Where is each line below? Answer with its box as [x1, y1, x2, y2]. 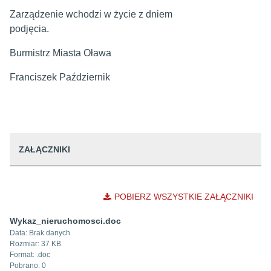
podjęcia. [10, 24, 214, 34]
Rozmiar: [10, 240, 41, 248]
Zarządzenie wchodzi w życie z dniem [10, 9, 172, 19]
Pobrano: [10, 261, 42, 270]
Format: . [10, 250, 38, 259]
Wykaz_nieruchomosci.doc [10, 216, 121, 226]
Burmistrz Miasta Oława [10, 48, 111, 58]
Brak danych [29, 229, 70, 237]
